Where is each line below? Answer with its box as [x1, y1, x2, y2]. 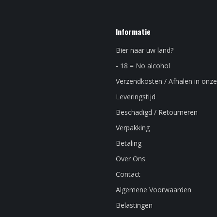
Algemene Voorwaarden [116, 185, 191, 195]
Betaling [116, 139, 141, 148]
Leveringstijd [116, 92, 155, 102]
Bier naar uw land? [116, 46, 173, 55]
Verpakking [116, 123, 150, 133]
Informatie [116, 26, 151, 37]
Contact [116, 170, 140, 179]
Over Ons [116, 154, 145, 164]
